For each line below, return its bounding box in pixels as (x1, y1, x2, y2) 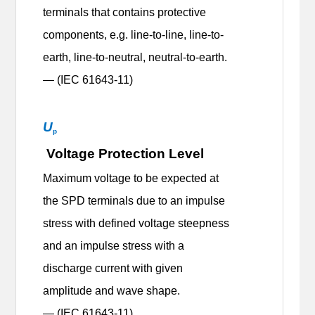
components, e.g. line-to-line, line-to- (43, 29, 224, 41)
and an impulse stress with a (43, 240, 185, 252)
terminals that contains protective (43, 6, 207, 19)
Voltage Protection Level (46, 146, 205, 162)
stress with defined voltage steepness (43, 217, 230, 230)
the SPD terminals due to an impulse (43, 195, 226, 207)
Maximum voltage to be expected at (43, 172, 219, 185)
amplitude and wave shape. (43, 285, 184, 297)
